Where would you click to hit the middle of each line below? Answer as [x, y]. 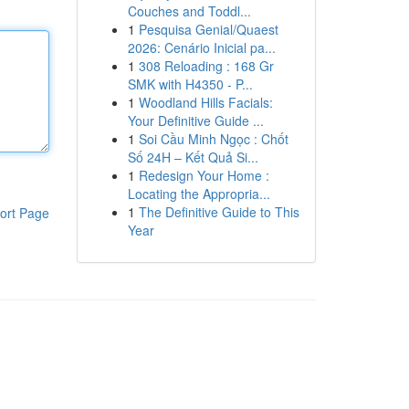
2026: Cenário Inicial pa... [201, 47]
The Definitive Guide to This [219, 212]
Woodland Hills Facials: [205, 102]
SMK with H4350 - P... [190, 84]
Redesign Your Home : [204, 175]
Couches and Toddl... [189, 11]
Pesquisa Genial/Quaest [208, 29]
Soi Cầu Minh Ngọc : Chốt [213, 139]
